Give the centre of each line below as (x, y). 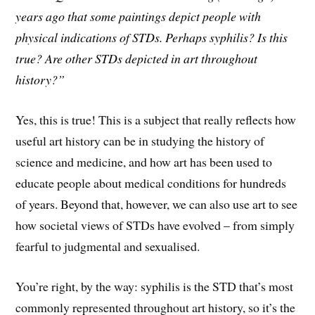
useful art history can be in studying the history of (140, 141)
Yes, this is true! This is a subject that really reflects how (156, 120)
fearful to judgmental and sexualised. (108, 246)
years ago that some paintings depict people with (139, 17)
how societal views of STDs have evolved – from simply (155, 225)
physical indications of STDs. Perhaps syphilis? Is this (152, 38)
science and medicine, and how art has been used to (144, 162)
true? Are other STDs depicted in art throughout (137, 59)
